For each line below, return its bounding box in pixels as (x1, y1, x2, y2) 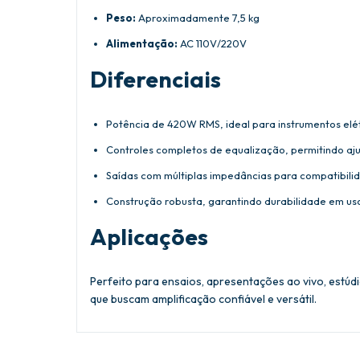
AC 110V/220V (178, 37, 247, 51)
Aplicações (90, 223, 208, 252)
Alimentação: (106, 37, 178, 51)
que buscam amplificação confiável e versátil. (90, 292, 317, 307)
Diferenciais (90, 65, 221, 94)
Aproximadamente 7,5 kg (136, 11, 260, 25)
